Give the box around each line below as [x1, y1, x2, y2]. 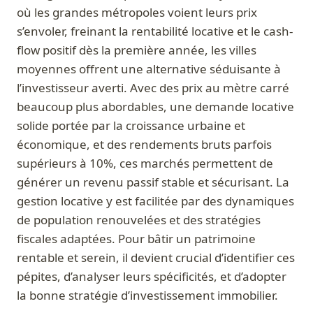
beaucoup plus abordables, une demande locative [17, 99, 294, 115]
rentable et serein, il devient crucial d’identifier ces [17, 249, 295, 266]
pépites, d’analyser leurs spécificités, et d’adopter [17, 268, 286, 285]
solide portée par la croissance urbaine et [17, 117, 245, 134]
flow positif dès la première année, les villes [17, 42, 256, 59]
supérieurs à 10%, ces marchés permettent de [17, 155, 273, 172]
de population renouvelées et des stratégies [17, 212, 261, 228]
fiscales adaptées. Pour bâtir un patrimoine [17, 231, 256, 247]
